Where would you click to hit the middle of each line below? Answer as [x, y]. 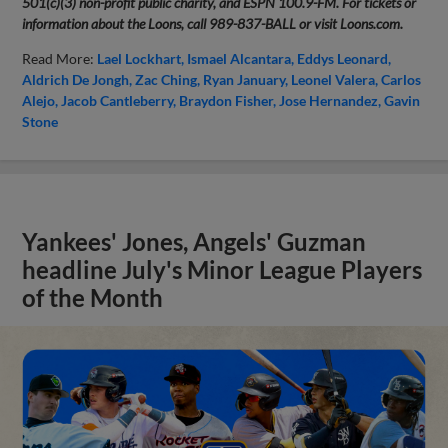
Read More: [60, 58]
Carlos [401, 79]
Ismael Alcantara [239, 58]
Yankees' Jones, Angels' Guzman [194, 241]
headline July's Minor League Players [222, 269]
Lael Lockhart [139, 58]
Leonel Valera [333, 79]
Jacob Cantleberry [117, 100]
